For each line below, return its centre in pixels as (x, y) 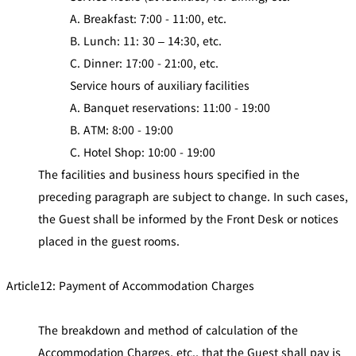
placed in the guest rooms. (109, 240)
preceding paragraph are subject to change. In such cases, (193, 196)
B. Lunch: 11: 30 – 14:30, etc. (146, 40)
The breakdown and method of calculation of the (168, 329)
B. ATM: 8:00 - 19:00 (122, 129)
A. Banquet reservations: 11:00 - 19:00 (170, 107)
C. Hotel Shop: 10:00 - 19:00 (143, 151)
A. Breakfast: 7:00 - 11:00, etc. (148, 18)
